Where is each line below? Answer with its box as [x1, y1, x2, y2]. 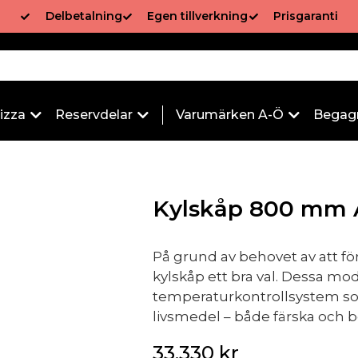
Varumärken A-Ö [176, 107, 284, 122]
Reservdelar [55, 107, 133, 122]
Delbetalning [45, 9, 122, 23]
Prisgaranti [273, 9, 339, 23]
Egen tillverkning [147, 9, 249, 23]
